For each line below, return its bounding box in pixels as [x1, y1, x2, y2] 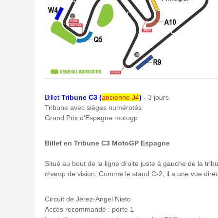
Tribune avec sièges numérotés [45, 103, 142, 111]
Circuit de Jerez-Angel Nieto [45, 195, 131, 203]
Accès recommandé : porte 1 [45, 205, 134, 213]
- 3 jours [144, 93, 169, 101]
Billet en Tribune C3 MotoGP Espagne [45, 139, 170, 147]
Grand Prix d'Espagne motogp [45, 113, 138, 122]
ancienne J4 [102, 93, 139, 101]
